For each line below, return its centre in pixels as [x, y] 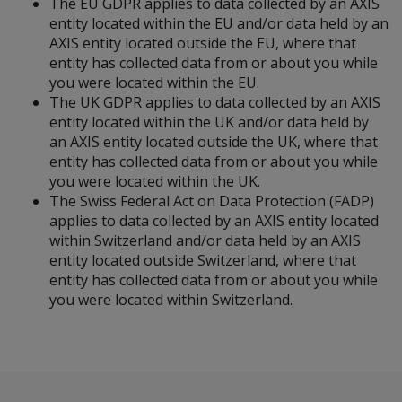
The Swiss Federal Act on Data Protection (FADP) [212, 201]
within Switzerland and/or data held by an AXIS [205, 240]
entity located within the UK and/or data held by [209, 122]
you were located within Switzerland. [171, 300]
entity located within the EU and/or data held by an [219, 23]
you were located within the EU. [154, 83]
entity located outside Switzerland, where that [203, 260]
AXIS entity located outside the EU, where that [203, 43]
